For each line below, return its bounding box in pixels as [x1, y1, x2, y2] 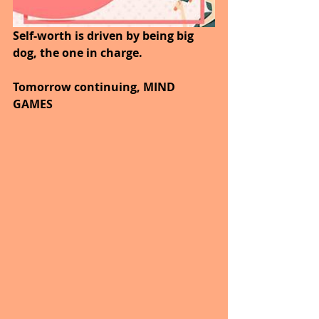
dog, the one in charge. [13, 45, 142, 61]
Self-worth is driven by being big [13, 28, 197, 44]
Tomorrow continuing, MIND [13, 79, 178, 95]
